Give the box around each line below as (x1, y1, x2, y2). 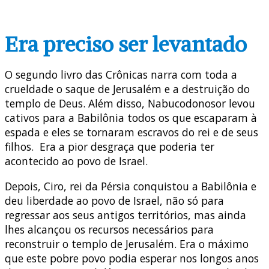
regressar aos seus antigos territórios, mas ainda (5, 207, 246, 222)
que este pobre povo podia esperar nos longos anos (5, 250, 259, 265)
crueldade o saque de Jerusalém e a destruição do (5, 82, 250, 97)
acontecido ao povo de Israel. (5, 154, 148, 169)
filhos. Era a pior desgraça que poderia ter (5, 139, 214, 154)
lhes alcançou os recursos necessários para (5, 222, 214, 237)
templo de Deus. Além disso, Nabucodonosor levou (5, 96, 255, 111)
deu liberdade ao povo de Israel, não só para (5, 193, 224, 208)
